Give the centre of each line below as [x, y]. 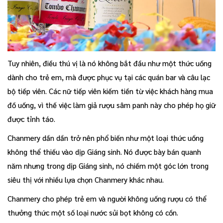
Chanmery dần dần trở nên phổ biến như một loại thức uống [106, 138]
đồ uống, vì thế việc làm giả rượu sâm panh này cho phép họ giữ [111, 105]
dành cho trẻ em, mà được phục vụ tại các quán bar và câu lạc [109, 77]
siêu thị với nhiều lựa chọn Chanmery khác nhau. [86, 180]
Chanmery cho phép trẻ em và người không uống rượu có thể [107, 199]
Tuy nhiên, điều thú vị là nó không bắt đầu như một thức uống [110, 63]
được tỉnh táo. [31, 119]
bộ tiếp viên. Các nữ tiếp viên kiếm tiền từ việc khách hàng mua [110, 91]
